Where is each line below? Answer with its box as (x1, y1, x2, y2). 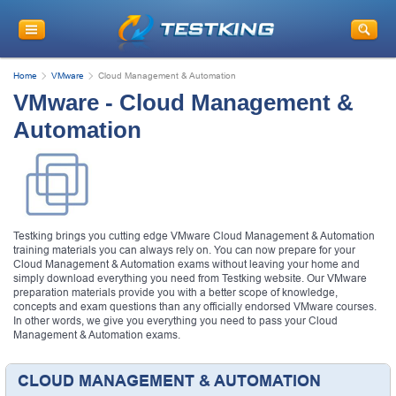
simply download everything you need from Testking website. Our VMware (13, 271, 367, 285)
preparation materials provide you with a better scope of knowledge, (13, 286, 338, 299)
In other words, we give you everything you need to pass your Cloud (13, 314, 338, 327)
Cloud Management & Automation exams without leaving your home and (13, 257, 360, 270)
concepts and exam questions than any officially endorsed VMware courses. (13, 300, 377, 313)
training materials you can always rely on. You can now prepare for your (13, 243, 355, 256)
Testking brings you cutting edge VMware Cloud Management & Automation (13, 229, 375, 242)
